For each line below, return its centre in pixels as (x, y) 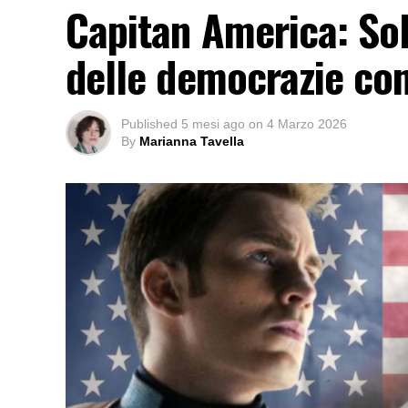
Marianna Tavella (192, 142)
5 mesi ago (213, 124)
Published (149, 124)
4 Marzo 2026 (307, 124)
